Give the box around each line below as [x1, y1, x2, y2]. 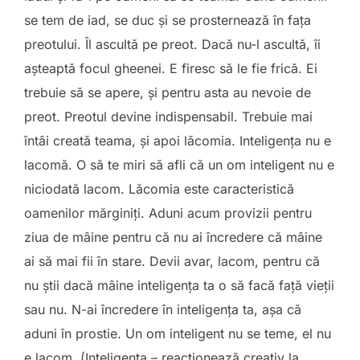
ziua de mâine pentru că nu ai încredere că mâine [24, 229, 322, 245]
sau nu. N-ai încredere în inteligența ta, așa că [24, 301, 301, 317]
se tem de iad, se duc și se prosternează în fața [24, 12, 311, 28]
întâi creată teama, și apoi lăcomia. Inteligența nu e [24, 133, 331, 149]
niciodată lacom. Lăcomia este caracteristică [24, 181, 294, 197]
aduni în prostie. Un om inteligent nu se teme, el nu [24, 325, 331, 342]
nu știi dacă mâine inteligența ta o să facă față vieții [24, 277, 334, 293]
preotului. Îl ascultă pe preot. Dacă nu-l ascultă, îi [24, 36, 321, 52]
